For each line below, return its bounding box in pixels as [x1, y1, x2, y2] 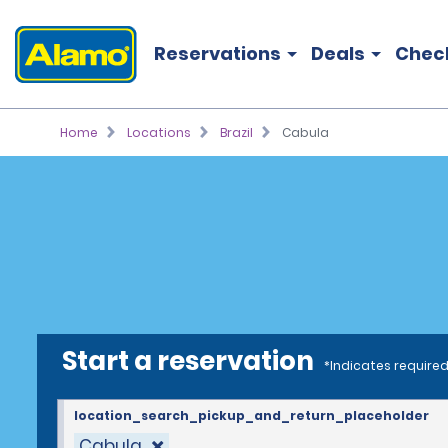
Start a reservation [62, 343, 314, 379]
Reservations [154, 41, 281, 66]
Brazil [219, 124, 253, 141]
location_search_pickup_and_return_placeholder [74, 407, 429, 424]
